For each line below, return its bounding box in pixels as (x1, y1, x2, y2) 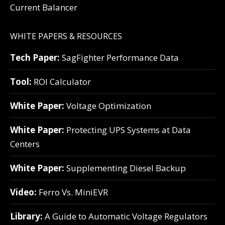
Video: (10, 186, 37, 198)
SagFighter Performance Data (60, 52, 179, 64)
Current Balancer (10, 2, 77, 14)
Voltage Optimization (64, 100, 151, 112)
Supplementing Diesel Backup (64, 162, 186, 174)
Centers (10, 138, 40, 150)
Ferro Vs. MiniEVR (37, 186, 108, 198)
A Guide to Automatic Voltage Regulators (43, 210, 207, 222)
